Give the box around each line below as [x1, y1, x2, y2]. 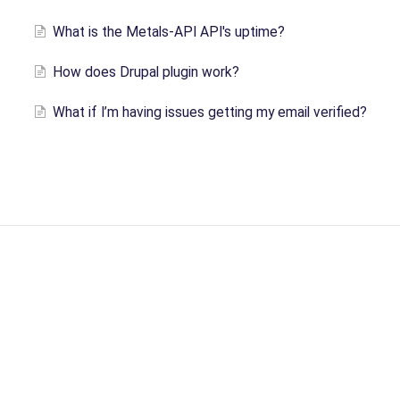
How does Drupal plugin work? [52, 63, 239, 80]
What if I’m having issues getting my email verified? [52, 104, 367, 121]
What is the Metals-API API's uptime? [52, 23, 285, 40]
